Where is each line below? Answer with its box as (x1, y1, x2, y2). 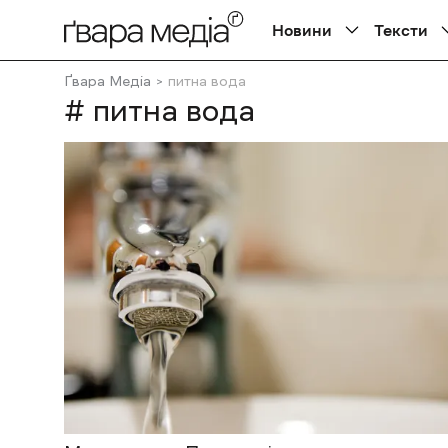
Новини (272, 22, 332, 38)
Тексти (374, 22, 428, 38)
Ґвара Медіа (64, 74, 151, 88)
